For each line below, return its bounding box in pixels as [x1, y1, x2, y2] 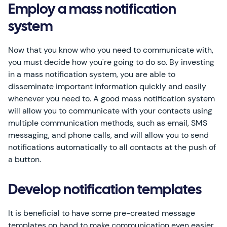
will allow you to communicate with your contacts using [8, 105, 212, 116]
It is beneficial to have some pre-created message [8, 208, 195, 218]
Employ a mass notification [8, 4, 176, 17]
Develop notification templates [8, 184, 202, 197]
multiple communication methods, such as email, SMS [8, 118, 207, 128]
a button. [8, 154, 41, 165]
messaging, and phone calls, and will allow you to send [8, 130, 209, 140]
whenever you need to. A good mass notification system [8, 93, 215, 104]
